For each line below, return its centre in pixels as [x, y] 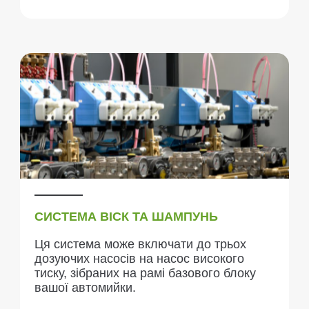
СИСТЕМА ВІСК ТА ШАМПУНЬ [126, 217]
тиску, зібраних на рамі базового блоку [145, 273]
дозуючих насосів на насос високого [139, 259]
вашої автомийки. [85, 288]
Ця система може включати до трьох [140, 244]
